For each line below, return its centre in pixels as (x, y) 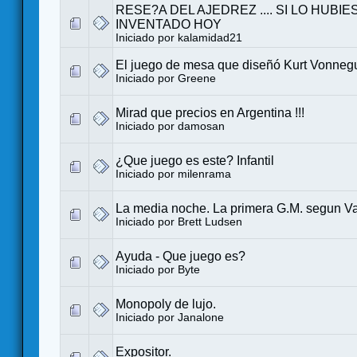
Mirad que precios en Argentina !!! (210, 112)
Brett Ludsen (210, 222)
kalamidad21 (210, 37)
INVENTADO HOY (169, 24)
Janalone (201, 317)
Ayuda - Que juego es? (180, 256)
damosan (201, 126)
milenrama (204, 174)
